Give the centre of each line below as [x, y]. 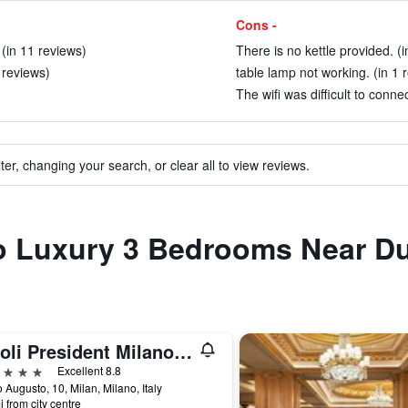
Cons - [256, 25]
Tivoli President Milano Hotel [183, 351]
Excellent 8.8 [89, 370]
